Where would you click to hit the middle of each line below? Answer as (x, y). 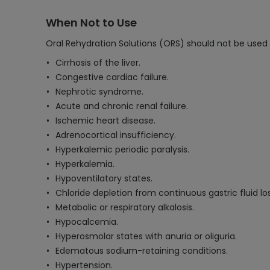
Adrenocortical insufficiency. (116, 135)
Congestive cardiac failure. (112, 77)
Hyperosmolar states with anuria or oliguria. (146, 236)
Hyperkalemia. (85, 164)
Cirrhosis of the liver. (98, 63)
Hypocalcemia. (87, 222)
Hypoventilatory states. (104, 178)
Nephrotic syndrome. (99, 92)
